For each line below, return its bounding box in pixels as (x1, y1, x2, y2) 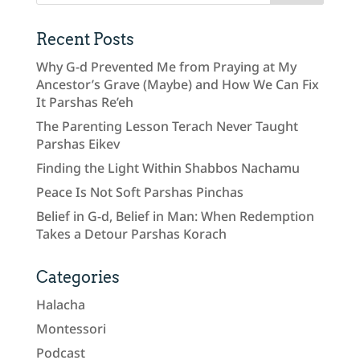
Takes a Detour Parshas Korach (35, 224, 227, 243)
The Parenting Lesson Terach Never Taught (35, 117, 298, 135)
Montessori (35, 319, 106, 337)
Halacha (35, 295, 85, 313)
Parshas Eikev (35, 134, 120, 153)
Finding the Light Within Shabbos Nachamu (35, 158, 300, 177)
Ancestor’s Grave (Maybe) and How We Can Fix (35, 75, 319, 93)
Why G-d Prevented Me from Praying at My (35, 57, 297, 76)
